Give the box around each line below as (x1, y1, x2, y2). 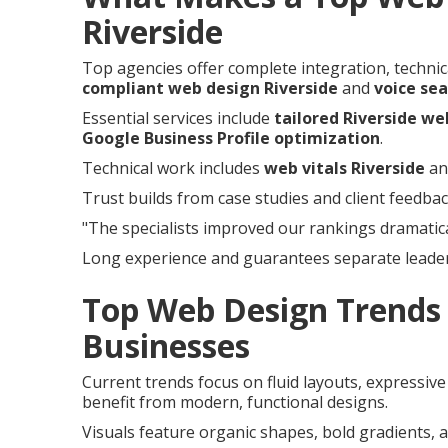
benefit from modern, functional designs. (82, 390, 388, 413)
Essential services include (82, 106, 274, 129)
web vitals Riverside (264, 156, 425, 179)
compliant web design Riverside (82, 76, 338, 99)
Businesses (82, 323, 250, 367)
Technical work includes (82, 156, 264, 179)
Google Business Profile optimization (82, 126, 380, 149)
